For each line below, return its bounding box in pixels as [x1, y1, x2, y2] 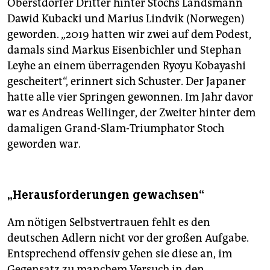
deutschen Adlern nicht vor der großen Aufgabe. [7, 231, 249, 245]
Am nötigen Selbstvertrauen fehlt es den [7, 216, 210, 230]
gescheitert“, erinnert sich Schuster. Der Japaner [7, 75, 246, 89]
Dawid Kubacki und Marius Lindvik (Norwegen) [7, 12, 245, 26]
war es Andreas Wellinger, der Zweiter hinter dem [7, 106, 256, 120]
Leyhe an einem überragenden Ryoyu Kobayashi [7, 59, 246, 73]
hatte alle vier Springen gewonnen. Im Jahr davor [7, 90, 253, 104]
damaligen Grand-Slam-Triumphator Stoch [7, 122, 224, 136]
